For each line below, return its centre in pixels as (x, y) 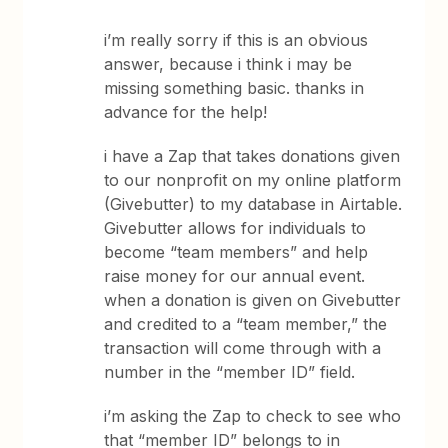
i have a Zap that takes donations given (252, 156)
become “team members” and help (236, 252)
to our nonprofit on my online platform (253, 180)
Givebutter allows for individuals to (235, 228)
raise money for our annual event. (235, 276)
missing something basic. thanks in (234, 88)
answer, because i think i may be (228, 64)
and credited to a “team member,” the (246, 324)
